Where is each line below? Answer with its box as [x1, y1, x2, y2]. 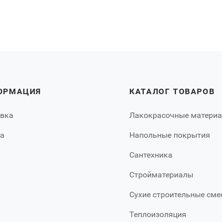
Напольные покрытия [129, 130, 211, 140]
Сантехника [129, 150, 173, 160]
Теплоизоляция [129, 210, 187, 220]
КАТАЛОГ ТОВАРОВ [129, 87, 215, 97]
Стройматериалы [129, 170, 194, 180]
